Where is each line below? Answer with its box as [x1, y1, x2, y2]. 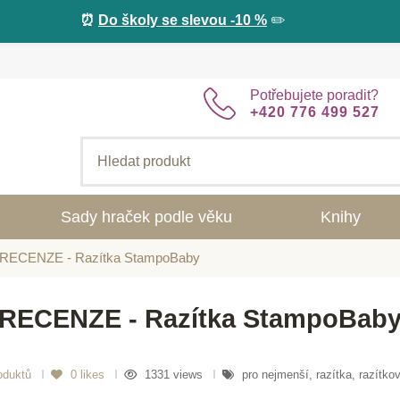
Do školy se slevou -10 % [98, 12, 267, 28]
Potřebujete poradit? [250, 87, 379, 104]
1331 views [145, 367, 206, 381]
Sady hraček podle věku [61, 208, 233, 226]
